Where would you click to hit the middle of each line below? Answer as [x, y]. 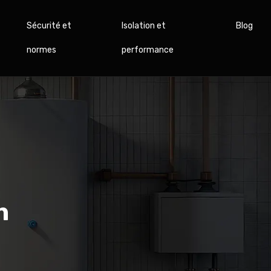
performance [148, 50]
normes [42, 50]
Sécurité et [49, 26]
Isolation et [144, 26]
